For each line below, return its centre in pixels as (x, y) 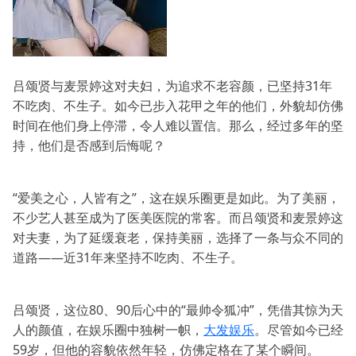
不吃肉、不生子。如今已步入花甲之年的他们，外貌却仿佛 (178, 106)
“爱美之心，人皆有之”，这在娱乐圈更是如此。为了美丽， (176, 198)
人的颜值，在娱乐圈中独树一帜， (108, 330)
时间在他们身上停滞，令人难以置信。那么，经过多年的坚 (178, 126)
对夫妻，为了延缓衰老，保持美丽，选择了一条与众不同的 (178, 238)
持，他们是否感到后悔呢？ (89, 145)
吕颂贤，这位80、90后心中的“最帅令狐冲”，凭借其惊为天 (178, 310)
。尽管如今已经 (299, 330)
